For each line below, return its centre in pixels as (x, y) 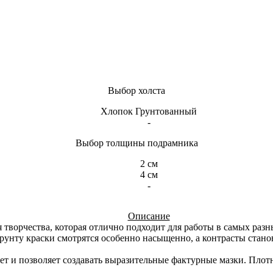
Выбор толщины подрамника (136, 143)
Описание (149, 216)
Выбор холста (136, 91)
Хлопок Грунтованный (149, 112)
